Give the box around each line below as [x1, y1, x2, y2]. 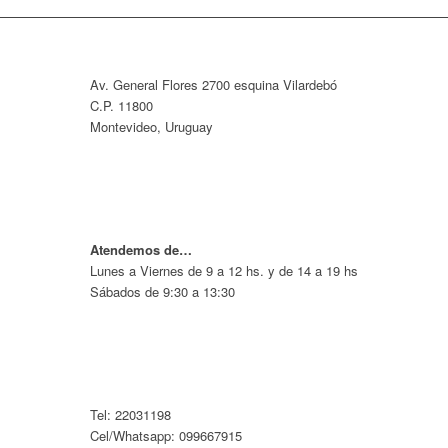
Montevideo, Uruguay [90, 117, 213, 137]
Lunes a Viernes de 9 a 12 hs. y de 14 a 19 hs [90, 261, 358, 281]
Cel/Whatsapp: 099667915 [90, 426, 242, 446]
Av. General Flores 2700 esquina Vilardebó [90, 75, 337, 95]
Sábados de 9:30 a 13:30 [90, 282, 235, 302]
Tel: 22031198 [90, 405, 171, 425]
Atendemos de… [90, 240, 192, 260]
